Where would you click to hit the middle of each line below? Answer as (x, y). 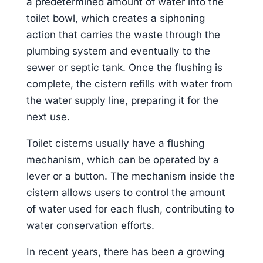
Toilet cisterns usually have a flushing (115, 143)
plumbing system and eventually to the (118, 51)
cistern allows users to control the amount (126, 193)
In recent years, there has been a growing (125, 252)
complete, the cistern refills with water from (129, 84)
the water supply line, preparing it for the (122, 100)
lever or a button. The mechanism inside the (130, 176)
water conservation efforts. (90, 225)
